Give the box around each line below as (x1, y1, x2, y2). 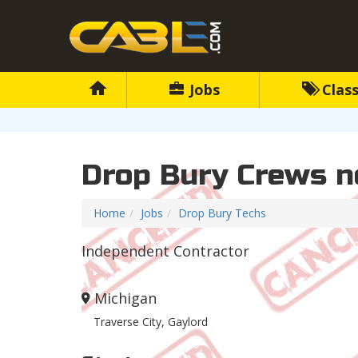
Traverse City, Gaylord (93, 314, 208, 330)
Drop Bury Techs (178, 205, 266, 221)
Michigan (94, 288, 157, 308)
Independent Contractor (82, 241, 249, 261)
